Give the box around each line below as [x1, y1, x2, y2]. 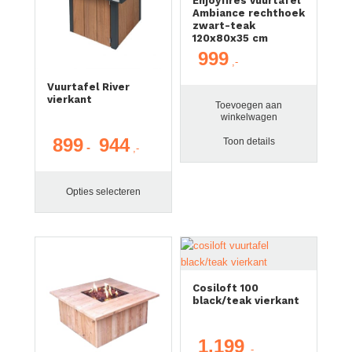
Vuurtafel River [46, 81, 130, 93]
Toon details [222, 135, 275, 147]
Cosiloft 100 [192, 282, 258, 295]
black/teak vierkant [192, 295, 299, 307]
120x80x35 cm [192, 31, 268, 44]
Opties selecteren [65, 186, 141, 198]
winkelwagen [220, 111, 277, 123]
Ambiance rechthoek [192, 6, 305, 19]
